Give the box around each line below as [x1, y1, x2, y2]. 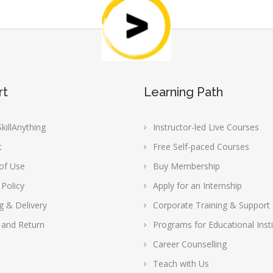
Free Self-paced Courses [152, 141, 249, 152]
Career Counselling [152, 238, 227, 250]
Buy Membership [152, 160, 220, 172]
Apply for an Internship [152, 180, 242, 191]
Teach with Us [152, 258, 209, 269]
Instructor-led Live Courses [152, 121, 259, 133]
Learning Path [143, 85, 223, 99]
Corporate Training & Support [152, 199, 270, 211]
